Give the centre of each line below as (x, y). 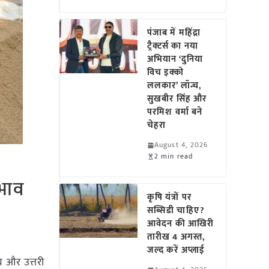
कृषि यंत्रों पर (169, 197)
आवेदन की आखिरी (181, 224)
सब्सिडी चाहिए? (176, 210)
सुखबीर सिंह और (177, 99)
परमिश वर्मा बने (175, 112)
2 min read (174, 156)
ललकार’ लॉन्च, (174, 86)
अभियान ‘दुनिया (175, 59)
